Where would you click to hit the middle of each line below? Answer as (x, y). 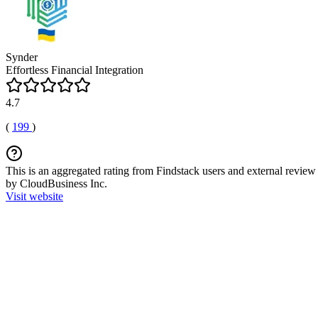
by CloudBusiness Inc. (56, 183)
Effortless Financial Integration (75, 70)
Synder (22, 57)
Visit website (34, 196)
